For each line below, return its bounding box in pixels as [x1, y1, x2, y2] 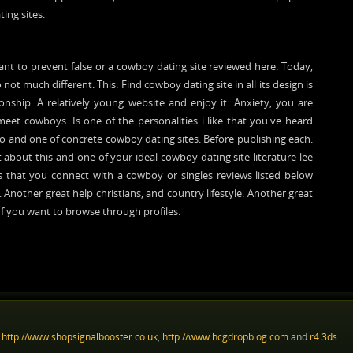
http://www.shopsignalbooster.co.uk [2, 330, 158, 344]
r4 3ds [310, 330, 337, 344]
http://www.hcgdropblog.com [162, 330, 288, 344]
